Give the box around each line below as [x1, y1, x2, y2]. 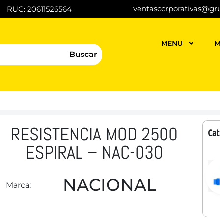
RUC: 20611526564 [6, 4, 72, 14]
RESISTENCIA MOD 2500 [10, 123, 178, 146]
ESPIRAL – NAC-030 [25, 141, 163, 164]
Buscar [69, 49, 97, 59]
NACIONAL [62, 174, 156, 195]
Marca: [5, 180, 31, 190]
